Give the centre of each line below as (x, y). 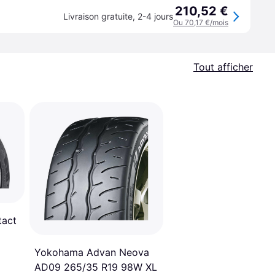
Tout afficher (223, 67)
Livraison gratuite (98, 16)
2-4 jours (155, 16)
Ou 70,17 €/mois (201, 22)
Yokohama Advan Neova (92, 253)
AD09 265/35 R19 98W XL (96, 267)
